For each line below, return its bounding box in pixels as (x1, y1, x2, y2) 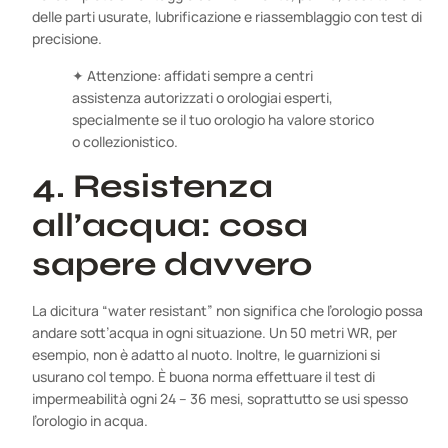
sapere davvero (32, 244, 312, 285)
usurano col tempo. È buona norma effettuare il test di (32, 367, 375, 387)
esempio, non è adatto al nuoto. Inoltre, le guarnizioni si (32, 345, 380, 365)
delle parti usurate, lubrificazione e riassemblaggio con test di (32, 7, 422, 27)
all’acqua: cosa (32, 205, 308, 246)
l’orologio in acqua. (32, 411, 148, 431)
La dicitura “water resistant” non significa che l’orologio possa (32, 301, 423, 321)
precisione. (32, 29, 102, 49)
